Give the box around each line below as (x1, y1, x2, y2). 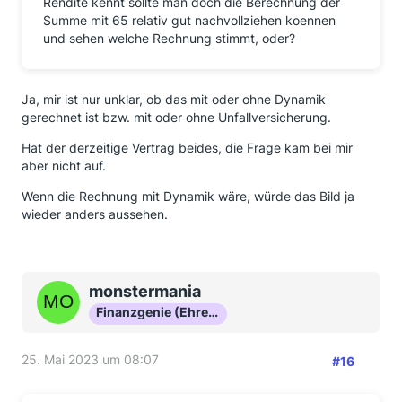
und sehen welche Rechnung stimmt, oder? (43, 31, 295, 46)
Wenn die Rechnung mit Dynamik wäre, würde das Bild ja (22, 188, 354, 204)
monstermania (89, 282, 201, 301)
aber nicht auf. (22, 158, 106, 173)
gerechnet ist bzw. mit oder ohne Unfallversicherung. (22, 109, 331, 125)
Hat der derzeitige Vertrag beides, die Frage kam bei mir (22, 140, 353, 155)
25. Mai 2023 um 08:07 (22, 352, 159, 367)
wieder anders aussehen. (22, 206, 168, 222)
